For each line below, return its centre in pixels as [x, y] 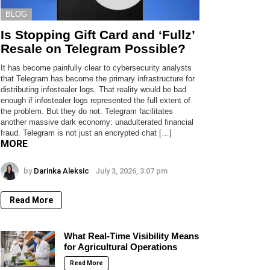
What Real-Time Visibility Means [131, 236]
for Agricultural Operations [121, 246]
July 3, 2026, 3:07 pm [131, 171]
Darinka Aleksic [61, 171]
